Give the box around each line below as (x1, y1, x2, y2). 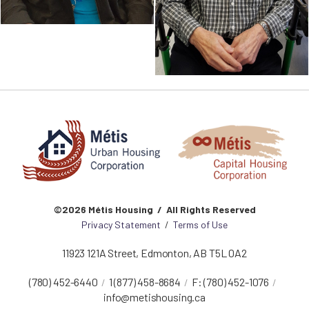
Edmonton (141, 246, 189, 260)
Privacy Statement (81, 219, 161, 231)
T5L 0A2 (209, 246, 247, 260)
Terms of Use (173, 219, 228, 231)
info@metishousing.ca (103, 290, 206, 304)
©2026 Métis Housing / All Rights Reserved (53, 203, 256, 216)
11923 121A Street (62, 246, 137, 260)
